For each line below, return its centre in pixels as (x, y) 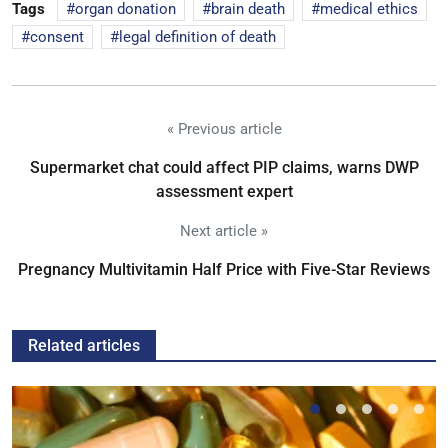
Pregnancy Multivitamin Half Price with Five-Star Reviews (224, 269)
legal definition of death (197, 36)
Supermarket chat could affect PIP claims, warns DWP (224, 167)
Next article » (224, 230)
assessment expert (224, 191)
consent (57, 36)
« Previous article (224, 128)
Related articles (84, 345)
